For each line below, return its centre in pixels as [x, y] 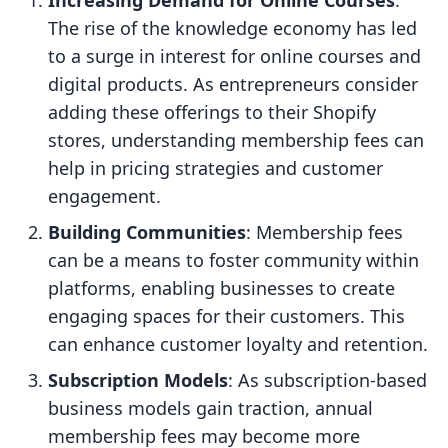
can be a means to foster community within [233, 260]
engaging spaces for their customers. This [226, 316]
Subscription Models [138, 380]
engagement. [104, 196]
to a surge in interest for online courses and [234, 56]
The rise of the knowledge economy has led [232, 28]
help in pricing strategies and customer [215, 168]
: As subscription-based [327, 380]
